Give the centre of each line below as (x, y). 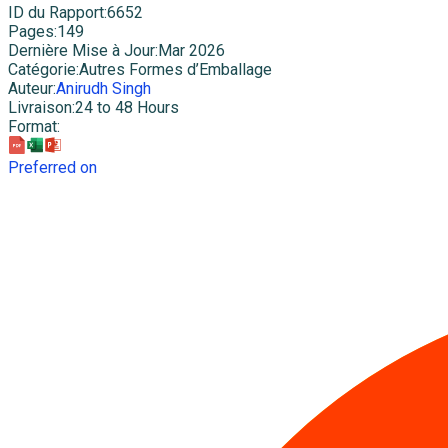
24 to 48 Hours (127, 108)
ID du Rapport (56, 13)
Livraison (40, 108)
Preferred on (52, 168)
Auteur (30, 89)
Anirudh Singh (103, 89)
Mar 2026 (191, 51)
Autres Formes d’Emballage (175, 70)
